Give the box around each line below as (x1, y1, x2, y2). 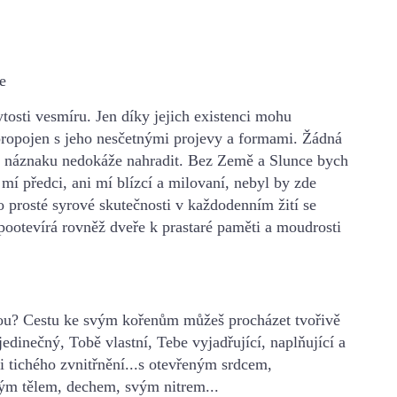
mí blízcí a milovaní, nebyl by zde (91, 173, 316, 191)
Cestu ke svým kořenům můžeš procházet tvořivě (19, 310, 340, 329)
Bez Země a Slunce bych (188, 151, 348, 169)
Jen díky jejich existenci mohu (96, 106, 292, 125)
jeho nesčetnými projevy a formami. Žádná (60, 128, 342, 147)
